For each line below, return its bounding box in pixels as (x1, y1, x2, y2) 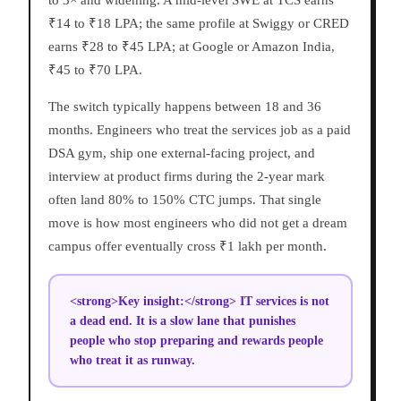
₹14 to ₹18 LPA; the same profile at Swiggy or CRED (48, 16, 349, 31)
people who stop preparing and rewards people (69, 333, 323, 347)
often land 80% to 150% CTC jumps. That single (48, 192, 321, 208)
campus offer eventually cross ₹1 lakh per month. (48, 239, 327, 254)
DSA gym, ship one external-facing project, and (48, 146, 315, 161)
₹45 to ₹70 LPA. (48, 63, 142, 78)
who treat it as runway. (69, 353, 195, 367)
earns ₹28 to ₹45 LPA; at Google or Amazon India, (48, 39, 335, 55)
